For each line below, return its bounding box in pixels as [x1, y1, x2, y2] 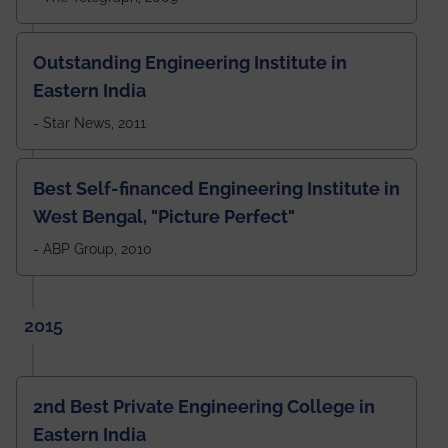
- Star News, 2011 [33, 114, 146, 131]
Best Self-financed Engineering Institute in [33, 177, 400, 199]
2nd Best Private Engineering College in [33, 395, 375, 417]
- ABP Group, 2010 [33, 240, 152, 257]
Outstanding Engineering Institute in [33, 51, 347, 73]
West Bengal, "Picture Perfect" [33, 205, 295, 227]
